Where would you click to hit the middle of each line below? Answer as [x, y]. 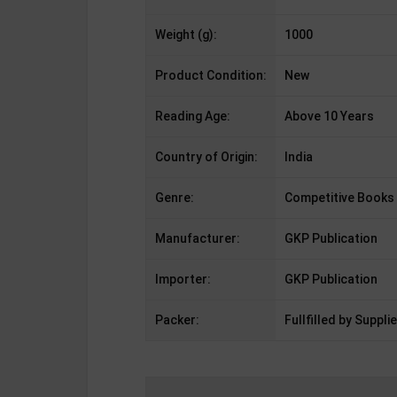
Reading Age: [193, 117]
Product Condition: [211, 76]
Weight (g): [186, 35]
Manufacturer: [198, 239]
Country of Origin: [206, 157]
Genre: [175, 198]
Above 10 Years [329, 117]
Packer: [177, 320]
